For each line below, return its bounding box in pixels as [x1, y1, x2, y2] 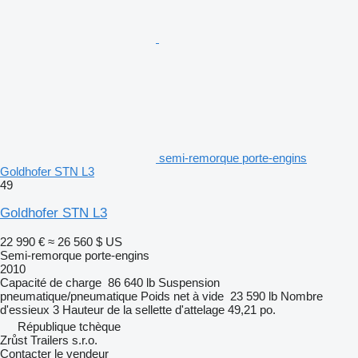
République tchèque [18, 319, 121, 333]
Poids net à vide [141, 288, 224, 303]
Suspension [158, 275, 220, 289]
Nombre [280, 288, 323, 303]
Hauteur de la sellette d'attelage [62, 302, 225, 316]
